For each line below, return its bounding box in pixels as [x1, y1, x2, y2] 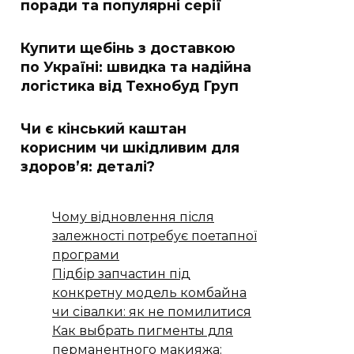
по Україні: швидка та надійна [21, 58, 251, 75]
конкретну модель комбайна [52, 285, 247, 300]
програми [52, 247, 119, 262]
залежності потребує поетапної [52, 228, 257, 243]
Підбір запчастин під [52, 266, 190, 281]
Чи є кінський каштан [21, 120, 186, 137]
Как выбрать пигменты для [52, 323, 233, 338]
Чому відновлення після [52, 209, 214, 224]
